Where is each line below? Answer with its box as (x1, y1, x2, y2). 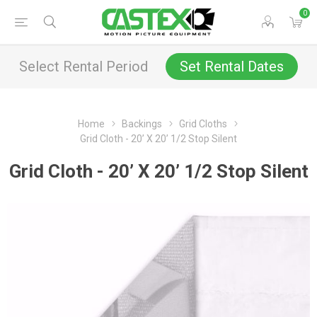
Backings (121, 118, 162, 129)
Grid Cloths (178, 118, 227, 129)
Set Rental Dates (180, 58, 284, 75)
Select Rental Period (19, 58, 148, 75)
